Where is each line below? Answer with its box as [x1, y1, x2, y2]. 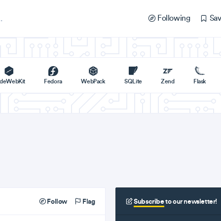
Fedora [44, 77, 62, 85]
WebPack [81, 77, 106, 85]
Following [155, 13, 190, 23]
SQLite [124, 77, 142, 85]
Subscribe [134, 197, 164, 206]
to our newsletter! [164, 197, 218, 206]
